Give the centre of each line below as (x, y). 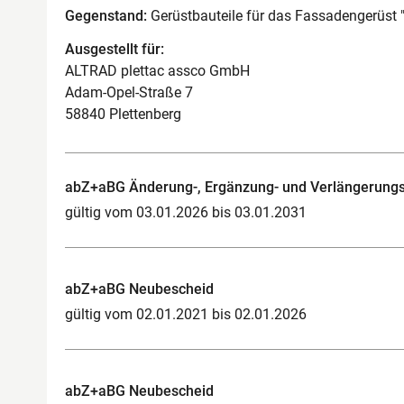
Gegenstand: (106, 16)
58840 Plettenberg (123, 114)
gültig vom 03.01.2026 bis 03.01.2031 (186, 212)
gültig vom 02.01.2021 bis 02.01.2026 (186, 314)
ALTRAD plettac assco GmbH (157, 70)
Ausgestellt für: (115, 49)
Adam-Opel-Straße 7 (129, 92)
